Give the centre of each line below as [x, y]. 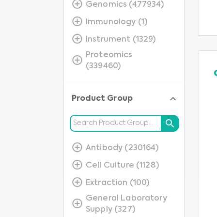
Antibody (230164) [122, 148]
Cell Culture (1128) [122, 165]
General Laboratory [126, 199]
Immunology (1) [117, 22]
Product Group [102, 99]
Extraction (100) [118, 183]
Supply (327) [110, 210]
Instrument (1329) [121, 39]
